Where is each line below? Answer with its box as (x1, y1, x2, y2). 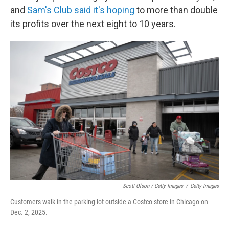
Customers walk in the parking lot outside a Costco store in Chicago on (10, 198, 208, 207)
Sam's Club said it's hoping (27, 5, 134, 16)
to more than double (134, 5, 218, 16)
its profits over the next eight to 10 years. (10, 18, 176, 30)
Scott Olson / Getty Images (123, 182, 183, 190)
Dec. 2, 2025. (10, 208, 48, 217)
